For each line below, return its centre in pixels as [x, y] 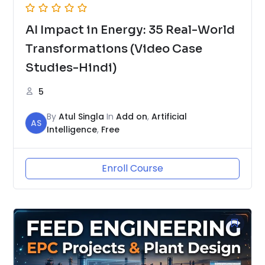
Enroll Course [132, 169]
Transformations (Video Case [114, 49]
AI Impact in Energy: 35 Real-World [130, 30]
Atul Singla [81, 117]
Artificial [169, 117]
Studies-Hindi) [71, 68]
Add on [132, 117]
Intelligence [72, 130]
